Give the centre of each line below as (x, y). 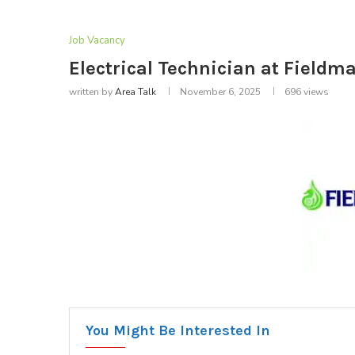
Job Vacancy (97, 41)
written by (92, 92)
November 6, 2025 (220, 92)
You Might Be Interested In (178, 331)
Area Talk (136, 92)
